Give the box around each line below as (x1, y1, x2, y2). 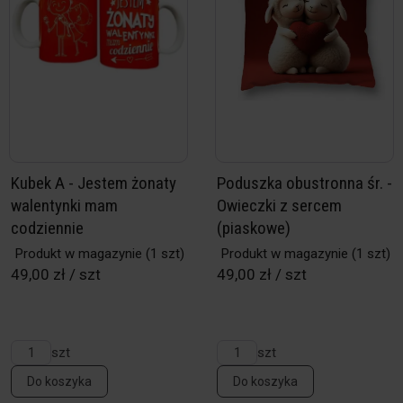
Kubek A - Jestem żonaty (11, 173, 176, 193)
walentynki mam (11, 195, 118, 216)
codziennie (11, 218, 84, 238)
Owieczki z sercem (217, 195, 342, 216)
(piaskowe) (217, 218, 291, 238)
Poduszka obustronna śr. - (217, 173, 392, 193)
